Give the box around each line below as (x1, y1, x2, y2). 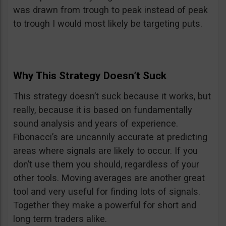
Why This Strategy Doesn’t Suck (13, 70, 166, 82)
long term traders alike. (13, 213, 107, 224)
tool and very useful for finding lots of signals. (13, 186, 200, 197)
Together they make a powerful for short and (13, 200, 196, 211)
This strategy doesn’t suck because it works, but (13, 91, 211, 102)
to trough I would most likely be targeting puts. (13, 18, 202, 29)
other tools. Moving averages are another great (13, 173, 205, 184)
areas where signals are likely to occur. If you (13, 145, 198, 156)
